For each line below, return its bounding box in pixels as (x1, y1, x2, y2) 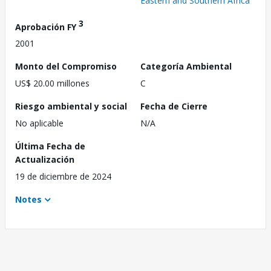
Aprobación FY (15, 21, 79, 33)
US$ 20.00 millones (15, 77, 90, 90)
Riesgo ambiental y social (15, 100, 127, 113)
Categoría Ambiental (140, 60, 232, 73)
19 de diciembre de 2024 (15, 171, 111, 183)
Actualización (15, 154, 74, 166)
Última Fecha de (15, 140, 85, 152)
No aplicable (15, 117, 64, 129)
